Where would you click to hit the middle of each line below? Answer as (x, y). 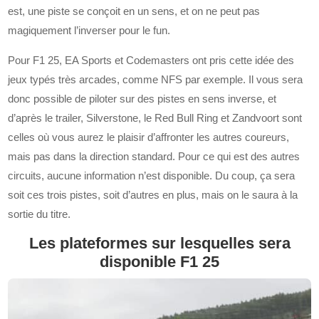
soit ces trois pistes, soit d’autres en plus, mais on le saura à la (153, 194)
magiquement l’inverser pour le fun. (89, 30)
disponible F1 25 (159, 261)
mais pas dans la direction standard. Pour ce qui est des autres (154, 156)
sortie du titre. (40, 214)
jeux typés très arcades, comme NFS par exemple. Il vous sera (156, 79)
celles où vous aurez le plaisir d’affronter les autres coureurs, (149, 137)
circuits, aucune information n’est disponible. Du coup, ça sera (152, 175)
